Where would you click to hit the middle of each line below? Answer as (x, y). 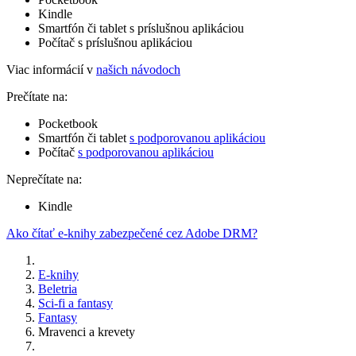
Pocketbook (68, 123)
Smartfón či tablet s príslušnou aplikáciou (141, 28)
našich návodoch (138, 69)
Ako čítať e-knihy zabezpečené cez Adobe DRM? (132, 233)
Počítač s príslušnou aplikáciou (115, 42)
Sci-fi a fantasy (75, 303)
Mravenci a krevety (87, 331)
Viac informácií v (51, 69)
